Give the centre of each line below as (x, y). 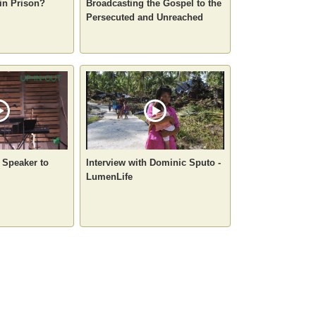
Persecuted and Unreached (145, 17)
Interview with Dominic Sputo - (153, 162)
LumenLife (109, 176)
